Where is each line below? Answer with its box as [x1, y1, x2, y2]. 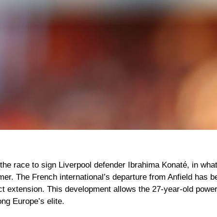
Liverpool [59, 160, 92, 170]
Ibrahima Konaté [128, 160, 187, 170]
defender [92, 160, 128, 170]
